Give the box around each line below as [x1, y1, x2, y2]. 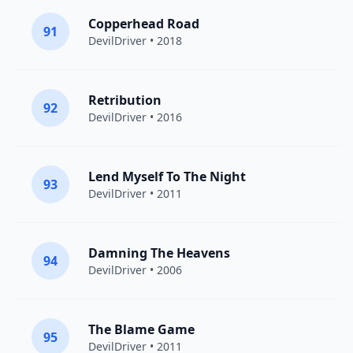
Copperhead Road [88, 15, 199, 32]
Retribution [88, 91, 162, 109]
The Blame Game [88, 321, 195, 338]
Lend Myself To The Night [88, 168, 246, 185]
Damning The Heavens [88, 244, 230, 262]
